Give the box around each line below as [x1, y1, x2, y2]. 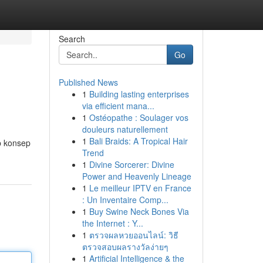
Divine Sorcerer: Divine [89, 159, 174, 170]
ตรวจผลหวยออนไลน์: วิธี [89, 229, 178, 241]
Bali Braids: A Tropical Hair [89, 135, 188, 147]
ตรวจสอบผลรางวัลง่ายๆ [82, 241, 168, 252]
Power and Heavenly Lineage [82, 170, 191, 182]
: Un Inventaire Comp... [82, 194, 168, 205]
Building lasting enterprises [89, 88, 189, 100]
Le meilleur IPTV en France [89, 182, 191, 194]
